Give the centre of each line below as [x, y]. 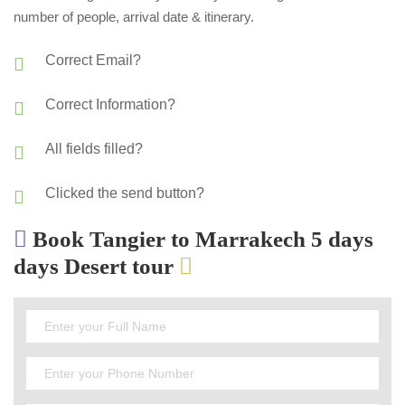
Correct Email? [93, 60]
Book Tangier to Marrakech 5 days [200, 239]
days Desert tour [96, 266]
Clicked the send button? [125, 193]
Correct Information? [110, 104]
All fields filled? [94, 148]
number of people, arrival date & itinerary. [134, 16]
